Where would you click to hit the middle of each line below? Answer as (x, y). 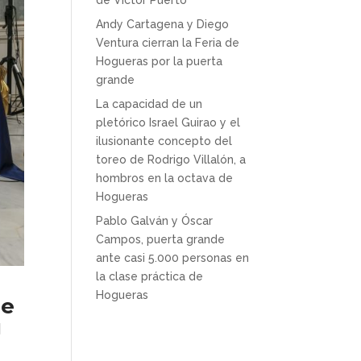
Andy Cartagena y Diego (163, 24)
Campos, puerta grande (161, 239)
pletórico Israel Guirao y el (168, 122)
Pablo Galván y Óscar (155, 221)
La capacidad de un (149, 104)
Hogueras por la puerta (160, 61)
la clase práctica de (150, 276)
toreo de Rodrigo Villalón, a (171, 160)
